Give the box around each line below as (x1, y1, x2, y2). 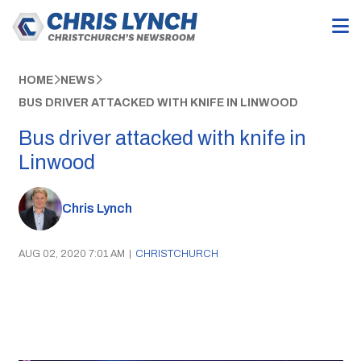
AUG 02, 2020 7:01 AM (18, 247, 125, 259)
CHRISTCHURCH (135, 247, 218, 259)
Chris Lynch (61, 201, 132, 216)
